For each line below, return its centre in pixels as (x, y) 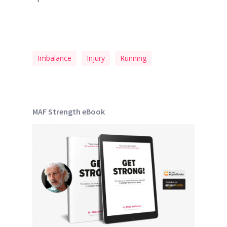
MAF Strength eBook (69, 111)
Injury (96, 58)
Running (133, 58)
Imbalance (54, 58)
